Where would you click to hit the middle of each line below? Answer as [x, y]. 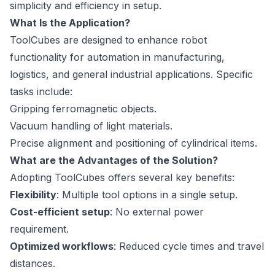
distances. [33, 264]
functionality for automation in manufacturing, [117, 57]
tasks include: [41, 92]
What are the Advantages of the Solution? [114, 161]
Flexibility [33, 195]
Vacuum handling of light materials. [91, 126]
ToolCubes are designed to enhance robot [108, 40]
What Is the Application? [70, 23]
